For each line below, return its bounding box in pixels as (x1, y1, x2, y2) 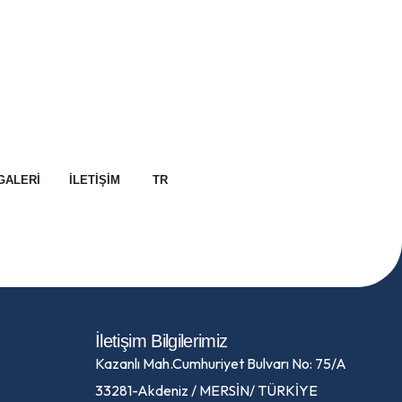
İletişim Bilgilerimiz (95, 331, 228, 351)
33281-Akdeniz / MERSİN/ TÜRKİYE (95, 381, 318, 399)
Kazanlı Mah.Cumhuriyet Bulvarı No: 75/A (95, 354, 346, 372)
